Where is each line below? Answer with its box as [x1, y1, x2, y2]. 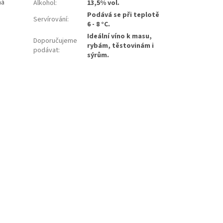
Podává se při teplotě [87, 10, 160, 20]
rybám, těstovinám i [87, 41, 154, 51]
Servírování [33, 14, 68, 25]
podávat [33, 45, 59, 56]
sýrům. [87, 50, 110, 61]
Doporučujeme [33, 36, 78, 46]
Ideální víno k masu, [87, 31, 152, 42]
